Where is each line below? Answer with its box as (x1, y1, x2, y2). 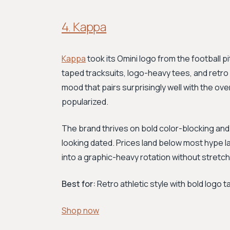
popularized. (62, 96, 108, 107)
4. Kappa (62, 18, 107, 35)
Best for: (62, 178, 95, 189)
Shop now (62, 205, 99, 216)
